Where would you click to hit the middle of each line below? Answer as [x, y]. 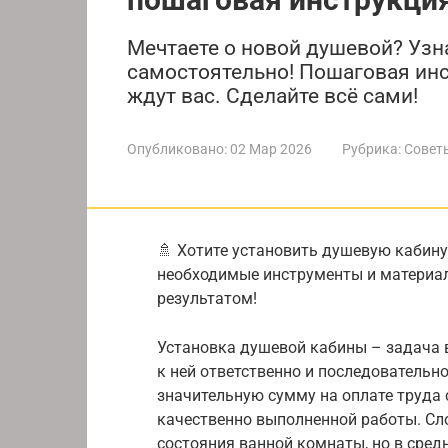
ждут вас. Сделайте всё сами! [272, 95]
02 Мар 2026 [271, 148]
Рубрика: [371, 148]
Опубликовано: [177, 148]
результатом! [207, 298]
